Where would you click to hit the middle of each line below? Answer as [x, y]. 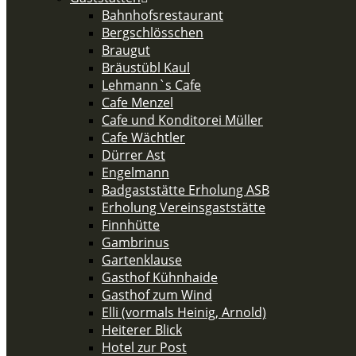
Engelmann [135, 172]
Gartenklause [142, 260]
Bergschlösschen [153, 33]
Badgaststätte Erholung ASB [186, 190]
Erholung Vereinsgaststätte [184, 207]
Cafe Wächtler [143, 137]
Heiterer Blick [142, 330]
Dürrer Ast [133, 155]
